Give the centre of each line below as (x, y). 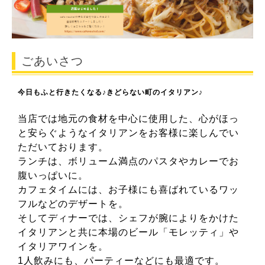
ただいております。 (63, 147)
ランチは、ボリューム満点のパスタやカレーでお (128, 161)
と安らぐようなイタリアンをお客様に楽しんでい (128, 133)
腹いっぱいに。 (53, 176)
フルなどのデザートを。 (73, 204)
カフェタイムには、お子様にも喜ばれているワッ (128, 190)
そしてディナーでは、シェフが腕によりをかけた (128, 218)
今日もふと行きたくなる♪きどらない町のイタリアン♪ (110, 93)
